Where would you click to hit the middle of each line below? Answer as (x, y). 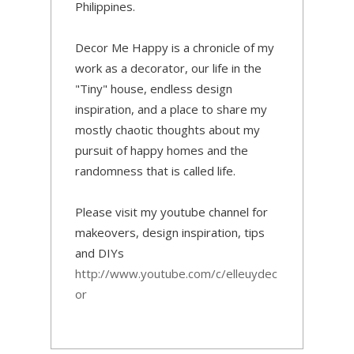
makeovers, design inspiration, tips (170, 233)
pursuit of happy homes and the (162, 151)
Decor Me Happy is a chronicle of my (175, 48)
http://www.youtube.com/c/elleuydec (176, 274)
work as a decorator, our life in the (168, 68)
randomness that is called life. (155, 171)
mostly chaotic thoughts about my (168, 130)
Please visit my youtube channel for (171, 212)
